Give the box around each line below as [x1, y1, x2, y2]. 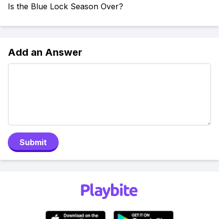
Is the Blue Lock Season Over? [8, 1, 123, 11]
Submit [20, 137, 47, 147]
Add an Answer [8, 46, 82, 58]
